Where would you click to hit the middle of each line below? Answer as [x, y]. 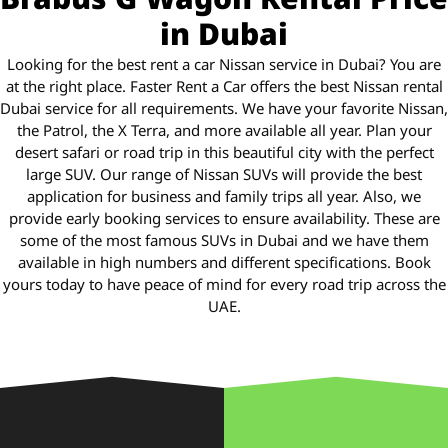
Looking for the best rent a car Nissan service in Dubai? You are [224, 65]
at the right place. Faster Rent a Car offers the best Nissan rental [224, 87]
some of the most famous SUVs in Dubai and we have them [224, 241]
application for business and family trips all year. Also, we [224, 197]
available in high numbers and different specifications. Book [224, 263]
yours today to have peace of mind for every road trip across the [224, 285]
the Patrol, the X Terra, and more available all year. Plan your [224, 131]
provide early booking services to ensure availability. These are [224, 219]
